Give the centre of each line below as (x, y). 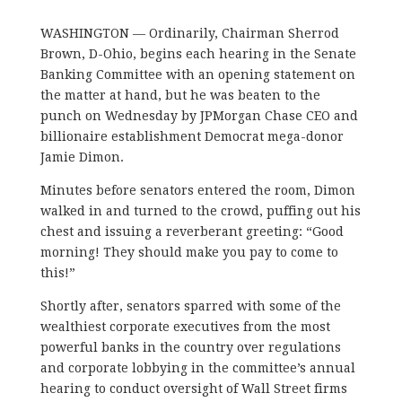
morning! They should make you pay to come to (189, 252)
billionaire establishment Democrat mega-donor (192, 136)
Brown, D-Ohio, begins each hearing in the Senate (198, 53)
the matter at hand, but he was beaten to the (180, 95)
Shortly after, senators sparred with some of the (190, 306)
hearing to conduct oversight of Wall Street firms (193, 388)
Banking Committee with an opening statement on (197, 74)
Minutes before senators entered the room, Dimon (197, 190)
